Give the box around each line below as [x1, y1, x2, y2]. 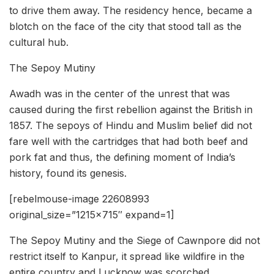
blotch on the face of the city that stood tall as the [9, 20, 242, 33]
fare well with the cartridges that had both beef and [9, 135, 248, 148]
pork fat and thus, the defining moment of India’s [9, 151, 235, 164]
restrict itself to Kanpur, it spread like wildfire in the [9, 250, 245, 263]
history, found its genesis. [9, 167, 127, 180]
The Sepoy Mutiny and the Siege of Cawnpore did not [9, 234, 260, 247]
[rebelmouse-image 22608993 [9, 193, 149, 206]
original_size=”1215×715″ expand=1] [9, 209, 174, 221]
